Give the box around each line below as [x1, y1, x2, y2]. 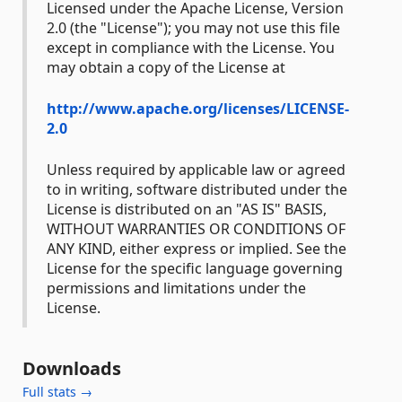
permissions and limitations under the [47, 278, 306, 298]
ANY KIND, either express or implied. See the [47, 239, 346, 258]
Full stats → [22, 383, 92, 400]
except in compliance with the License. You [47, 38, 335, 57]
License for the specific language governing [47, 258, 343, 278]
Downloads [22, 356, 121, 380]
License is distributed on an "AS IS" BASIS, [47, 199, 327, 219]
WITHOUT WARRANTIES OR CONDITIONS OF [47, 219, 345, 239]
